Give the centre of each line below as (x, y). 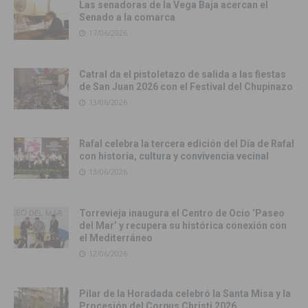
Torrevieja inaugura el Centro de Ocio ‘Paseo (182, 213)
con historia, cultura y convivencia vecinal (174, 156)
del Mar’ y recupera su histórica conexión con (183, 226)
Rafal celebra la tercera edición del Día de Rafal (187, 144)
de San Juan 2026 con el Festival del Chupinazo (186, 87)
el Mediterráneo (116, 238)
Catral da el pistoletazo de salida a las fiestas (183, 75)
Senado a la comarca (127, 18)
